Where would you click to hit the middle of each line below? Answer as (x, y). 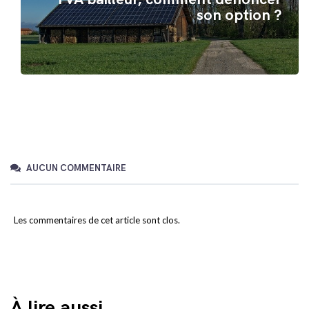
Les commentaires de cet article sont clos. (97, 220)
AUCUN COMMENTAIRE (75, 169)
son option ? (239, 16)
